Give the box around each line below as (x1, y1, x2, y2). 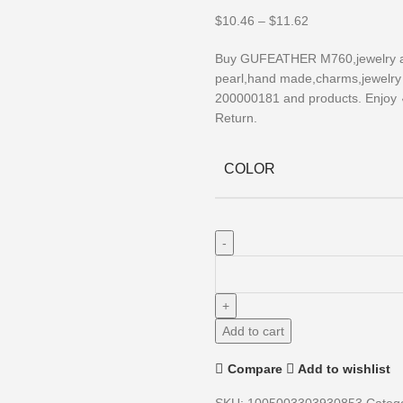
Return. (215, 111, 257, 125)
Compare (227, 361, 282, 376)
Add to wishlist (298, 361, 391, 376)
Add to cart (222, 324, 284, 338)
